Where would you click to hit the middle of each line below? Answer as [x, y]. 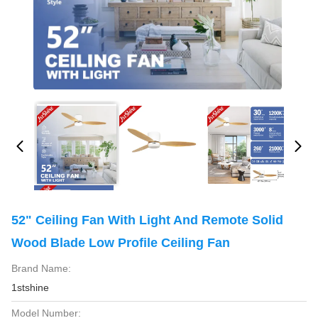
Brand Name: [41, 268]
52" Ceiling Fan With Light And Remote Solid [147, 220]
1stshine [30, 287]
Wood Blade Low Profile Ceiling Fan [121, 243]
